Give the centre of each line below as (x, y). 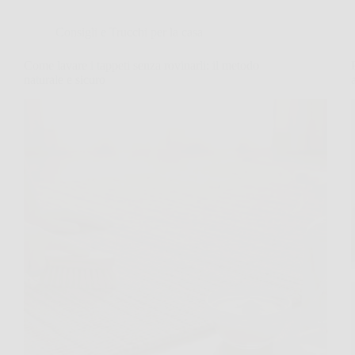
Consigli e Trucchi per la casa (129, 32)
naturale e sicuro (65, 80)
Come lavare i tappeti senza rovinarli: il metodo (141, 65)
